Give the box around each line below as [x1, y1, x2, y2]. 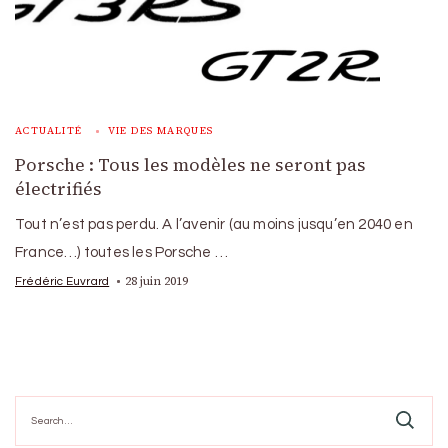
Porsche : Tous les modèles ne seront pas [15, 152, 366, 177]
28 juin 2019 [125, 272, 189, 289]
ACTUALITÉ [15, 123, 83, 137]
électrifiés [15, 176, 102, 201]
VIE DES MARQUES [107, 123, 214, 137]
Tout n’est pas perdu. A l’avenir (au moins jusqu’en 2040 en [15, 216, 413, 232]
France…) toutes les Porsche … [15, 244, 228, 260]
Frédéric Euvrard [15, 274, 110, 287]
